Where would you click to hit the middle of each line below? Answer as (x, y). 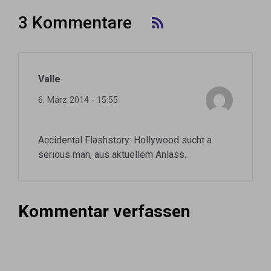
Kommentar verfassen (104, 212)
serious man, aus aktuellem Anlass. (112, 155)
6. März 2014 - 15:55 (78, 100)
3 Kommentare (75, 23)
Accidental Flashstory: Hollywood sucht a (125, 140)
